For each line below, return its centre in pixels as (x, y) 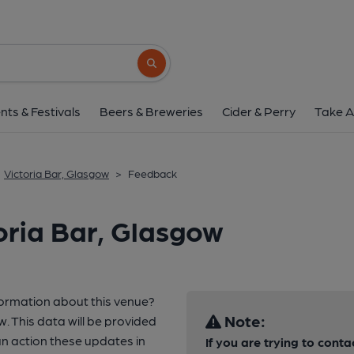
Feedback (153, 173)
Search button (175, 70)
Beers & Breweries (151, 111)
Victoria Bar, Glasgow (56, 173)
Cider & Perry (259, 111)
